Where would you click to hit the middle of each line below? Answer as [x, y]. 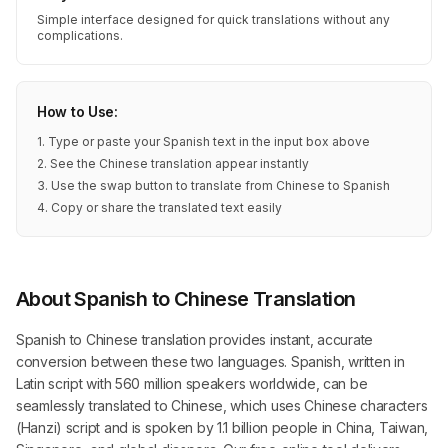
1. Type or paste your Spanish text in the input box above [203, 141]
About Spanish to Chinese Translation [186, 299]
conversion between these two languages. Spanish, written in [210, 361]
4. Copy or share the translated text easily [159, 207]
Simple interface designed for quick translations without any [213, 19]
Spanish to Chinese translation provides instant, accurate [195, 339]
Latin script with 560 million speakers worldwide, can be [192, 383]
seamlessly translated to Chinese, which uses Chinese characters [222, 405]
